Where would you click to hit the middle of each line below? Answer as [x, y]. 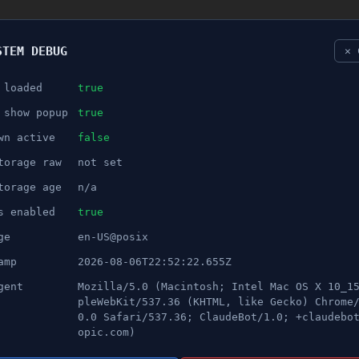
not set [100, 162]
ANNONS [61, 139]
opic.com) [107, 332]
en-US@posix [113, 237]
